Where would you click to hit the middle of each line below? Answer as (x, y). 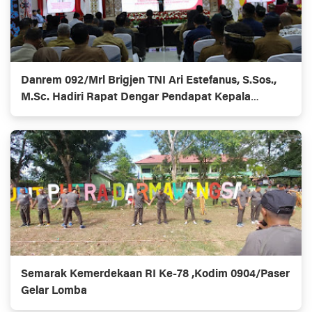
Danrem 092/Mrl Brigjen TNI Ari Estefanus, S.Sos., (149, 81)
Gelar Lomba (54, 291)
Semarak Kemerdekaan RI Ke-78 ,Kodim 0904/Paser (155, 275)
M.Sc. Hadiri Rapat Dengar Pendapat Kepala (136, 98)
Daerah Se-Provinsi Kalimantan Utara (117, 115)
